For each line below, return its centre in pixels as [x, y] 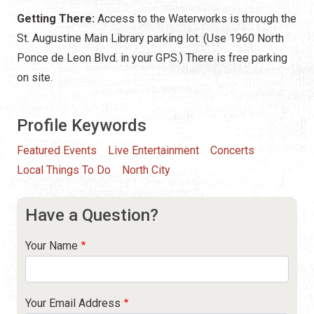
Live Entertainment [153, 150]
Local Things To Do [64, 170]
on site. [35, 77]
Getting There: [57, 18]
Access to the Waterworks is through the [197, 18]
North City [146, 170]
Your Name [52, 245]
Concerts [232, 150]
